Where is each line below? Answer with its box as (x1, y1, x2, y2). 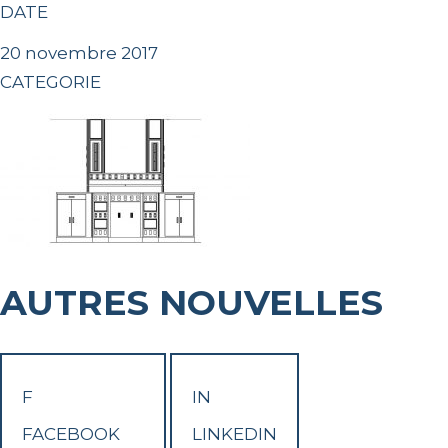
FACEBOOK (22, 424, 120, 445)
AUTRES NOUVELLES (26, 281, 383, 325)
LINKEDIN (192, 424, 277, 445)
